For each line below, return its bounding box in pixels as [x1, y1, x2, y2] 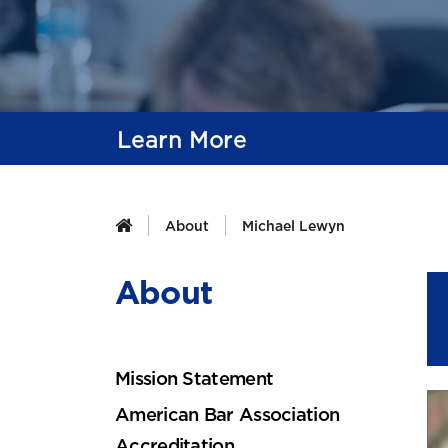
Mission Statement [115, 368, 274, 389]
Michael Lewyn [242, 218, 345, 234]
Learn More [117, 128, 246, 153]
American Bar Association [115, 404, 340, 425]
